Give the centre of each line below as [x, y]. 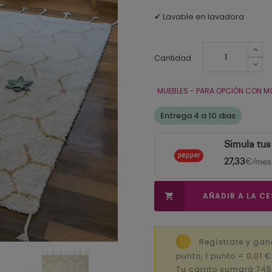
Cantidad [173, 58]
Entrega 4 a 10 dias [198, 116]
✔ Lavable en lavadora [200, 17]
